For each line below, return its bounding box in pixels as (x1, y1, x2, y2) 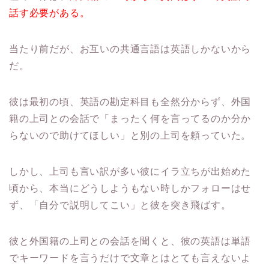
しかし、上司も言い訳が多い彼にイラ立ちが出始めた (9, 166, 252, 177)
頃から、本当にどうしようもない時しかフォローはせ (9, 183, 252, 194)
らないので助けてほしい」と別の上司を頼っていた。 (9, 130, 252, 141)
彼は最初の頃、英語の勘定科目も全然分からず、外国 (9, 97, 252, 107)
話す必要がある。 (9, 8, 90, 19)
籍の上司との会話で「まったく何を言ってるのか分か (9, 113, 252, 124)
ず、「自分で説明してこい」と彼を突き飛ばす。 (9, 200, 231, 211)
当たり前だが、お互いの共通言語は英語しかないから (9, 44, 252, 55)
